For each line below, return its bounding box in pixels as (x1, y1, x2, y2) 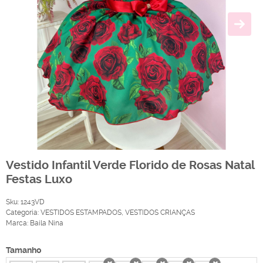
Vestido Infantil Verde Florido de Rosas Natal (6, 159, 254, 172)
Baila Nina (30, 219, 63, 228)
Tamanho (6, 245, 41, 255)
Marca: (6, 219, 30, 228)
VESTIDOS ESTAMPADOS (41, 208, 122, 217)
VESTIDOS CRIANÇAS (125, 208, 195, 217)
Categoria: (6, 208, 39, 217)
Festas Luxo (6, 173, 72, 186)
